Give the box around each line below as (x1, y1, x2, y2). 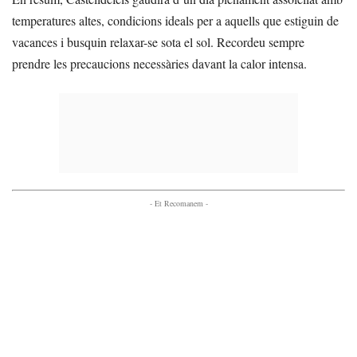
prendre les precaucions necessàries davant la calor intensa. (12, 55, 307, 73)
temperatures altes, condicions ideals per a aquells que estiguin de (12, 12, 339, 29)
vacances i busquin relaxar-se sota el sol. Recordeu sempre (12, 33, 304, 51)
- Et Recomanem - (149, 198, 208, 210)
